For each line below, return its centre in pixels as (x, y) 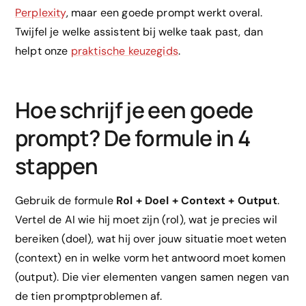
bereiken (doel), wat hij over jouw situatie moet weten (151, 239)
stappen (57, 166)
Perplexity (41, 13)
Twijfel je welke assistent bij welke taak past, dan (139, 32)
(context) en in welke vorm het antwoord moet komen (151, 258)
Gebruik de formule (66, 201)
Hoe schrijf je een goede (134, 110)
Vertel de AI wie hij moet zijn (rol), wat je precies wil (146, 220)
